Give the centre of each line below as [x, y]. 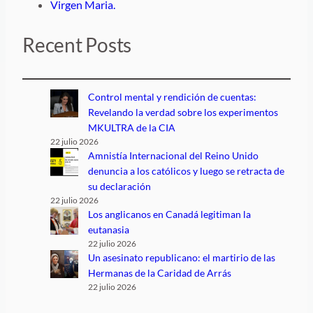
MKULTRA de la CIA [132, 128]
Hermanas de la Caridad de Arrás [160, 273]
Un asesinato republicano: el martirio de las [182, 258]
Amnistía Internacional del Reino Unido [174, 156]
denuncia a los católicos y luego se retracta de [187, 171]
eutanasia [109, 230]
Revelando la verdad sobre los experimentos [183, 112]
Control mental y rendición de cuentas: [173, 97]
